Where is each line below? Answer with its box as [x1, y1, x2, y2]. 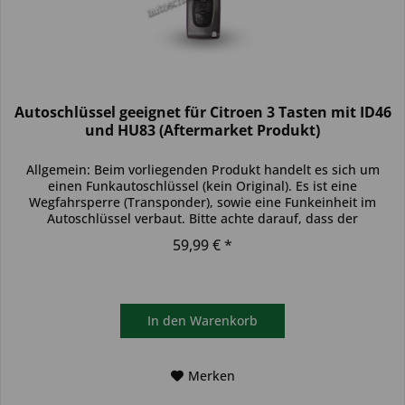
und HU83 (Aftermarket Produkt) [85, 119, 321, 140]
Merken [187, 366, 235, 384]
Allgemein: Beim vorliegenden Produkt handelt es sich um [25, 160, 380, 178]
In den [147, 311, 187, 329]
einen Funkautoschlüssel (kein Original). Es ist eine [48, 176, 358, 194]
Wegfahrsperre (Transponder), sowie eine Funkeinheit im [29, 193, 377, 211]
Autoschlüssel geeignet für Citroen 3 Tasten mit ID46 [14, 101, 391, 122]
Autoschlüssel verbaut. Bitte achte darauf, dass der [47, 209, 359, 227]
